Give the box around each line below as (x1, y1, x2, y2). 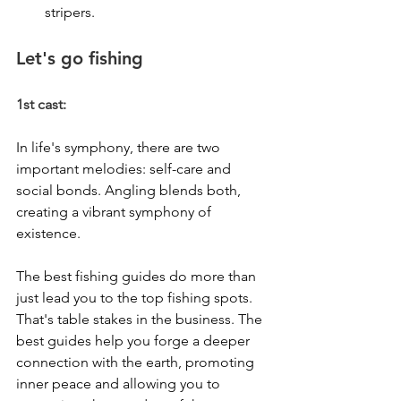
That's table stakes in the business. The (16, 311, 266, 328)
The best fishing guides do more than (16, 268, 260, 286)
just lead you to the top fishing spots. (16, 289, 256, 307)
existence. (16, 225, 81, 243)
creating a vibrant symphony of (16, 203, 215, 221)
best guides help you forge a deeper (16, 332, 253, 350)
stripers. (45, 4, 95, 21)
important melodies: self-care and (16, 160, 235, 178)
